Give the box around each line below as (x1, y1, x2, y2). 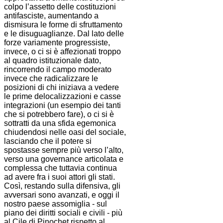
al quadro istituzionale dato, (4, 56, 101, 65)
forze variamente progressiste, (4, 38, 110, 47)
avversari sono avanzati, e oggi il (4, 191, 119, 200)
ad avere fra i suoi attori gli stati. (4, 173, 115, 182)
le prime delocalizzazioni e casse (4, 92, 121, 101)
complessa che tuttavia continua (4, 164, 117, 173)
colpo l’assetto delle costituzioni (4, 2, 116, 11)
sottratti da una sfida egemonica (4, 119, 116, 128)
